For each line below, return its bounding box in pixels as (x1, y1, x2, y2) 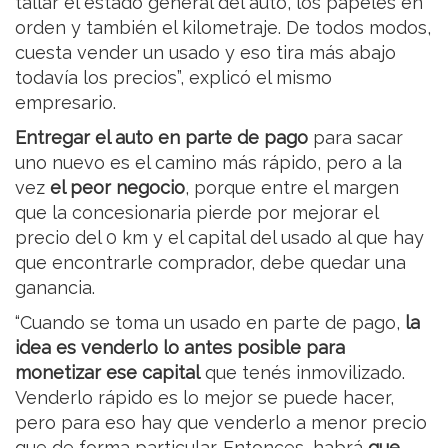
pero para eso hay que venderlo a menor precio (15, 412, 427, 434)
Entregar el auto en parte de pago (15, 127, 308, 149)
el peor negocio (50, 177, 185, 199)
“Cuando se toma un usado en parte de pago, (15, 312, 405, 334)
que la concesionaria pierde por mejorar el (15, 202, 378, 224)
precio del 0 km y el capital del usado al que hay (15, 227, 424, 249)
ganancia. (15, 277, 95, 299)
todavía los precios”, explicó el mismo (15, 67, 332, 89)
